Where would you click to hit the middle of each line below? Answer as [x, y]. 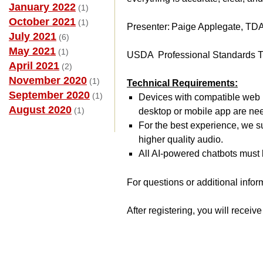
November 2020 [48, 80]
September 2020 [49, 95]
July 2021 [33, 36]
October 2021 [42, 22]
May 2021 [32, 51]
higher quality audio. [181, 139]
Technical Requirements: [182, 83]
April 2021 [34, 66]
